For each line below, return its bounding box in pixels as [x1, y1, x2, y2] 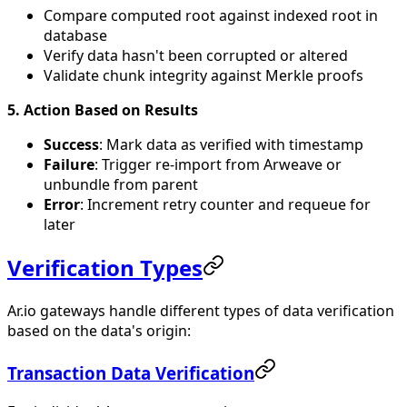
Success [44, 134, 99, 155]
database [44, 25, 107, 46]
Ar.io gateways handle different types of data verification [7, 301, 394, 322]
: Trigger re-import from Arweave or [94, 154, 342, 175]
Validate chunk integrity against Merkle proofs [44, 65, 363, 86]
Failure [44, 154, 94, 175]
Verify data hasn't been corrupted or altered [44, 45, 348, 66]
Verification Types [7, 253, 203, 283]
